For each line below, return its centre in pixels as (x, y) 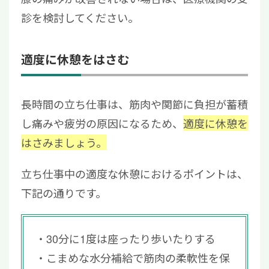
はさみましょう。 (64, 143)
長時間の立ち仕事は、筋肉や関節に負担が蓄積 (134, 104)
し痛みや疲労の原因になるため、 (102, 123)
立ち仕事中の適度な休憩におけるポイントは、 (134, 174)
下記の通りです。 (64, 193)
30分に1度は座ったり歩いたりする (131, 239)
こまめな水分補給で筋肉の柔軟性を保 (138, 258)
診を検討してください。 (80, 18)
